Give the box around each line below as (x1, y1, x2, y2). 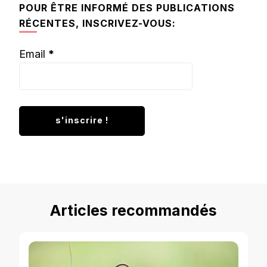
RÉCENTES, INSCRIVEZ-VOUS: (19, 17, 176, 30)
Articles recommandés (50, 201, 217, 220)
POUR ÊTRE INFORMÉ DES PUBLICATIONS (19, 2, 235, 14)
